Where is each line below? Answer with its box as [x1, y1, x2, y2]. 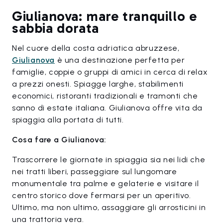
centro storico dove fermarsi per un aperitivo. [12, 191, 191, 201]
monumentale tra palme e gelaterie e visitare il [12, 179, 199, 189]
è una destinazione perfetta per [55, 55, 185, 65]
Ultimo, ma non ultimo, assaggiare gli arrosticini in [12, 203, 206, 213]
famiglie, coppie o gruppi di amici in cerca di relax [12, 67, 208, 77]
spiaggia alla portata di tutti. [12, 115, 124, 125]
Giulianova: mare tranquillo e [12, 8, 197, 25]
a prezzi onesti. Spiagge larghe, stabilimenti [12, 79, 184, 89]
